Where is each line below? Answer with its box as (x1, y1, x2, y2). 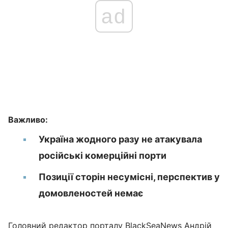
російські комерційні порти (39, 150, 166, 161)
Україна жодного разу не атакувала (39, 134, 202, 145)
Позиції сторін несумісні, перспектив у (39, 172, 220, 182)
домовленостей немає (39, 188, 143, 198)
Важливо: (8, 115, 48, 125)
